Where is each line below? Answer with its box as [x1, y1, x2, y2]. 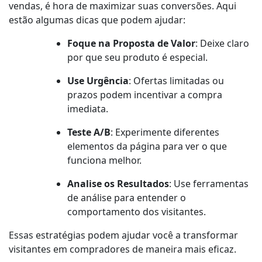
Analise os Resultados [67, 177, 169, 191]
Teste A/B [67, 126, 111, 139]
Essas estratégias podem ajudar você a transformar [9, 229, 238, 242]
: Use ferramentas [169, 177, 249, 191]
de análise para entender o [67, 191, 186, 205]
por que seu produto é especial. [67, 51, 208, 64]
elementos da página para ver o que [67, 140, 227, 153]
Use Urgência [67, 74, 129, 88]
